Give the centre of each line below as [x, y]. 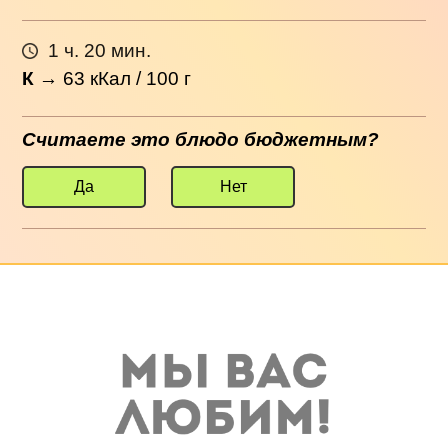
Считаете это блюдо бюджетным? [201, 140]
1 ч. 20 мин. [99, 50]
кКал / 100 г [138, 79]
